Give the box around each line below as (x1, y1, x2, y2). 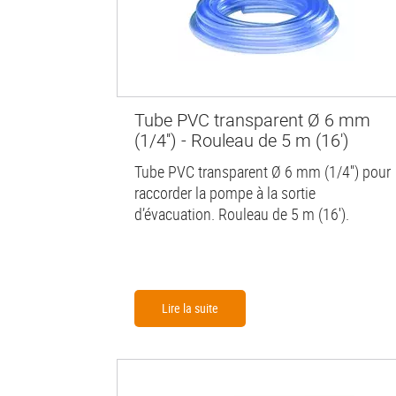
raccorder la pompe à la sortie (134, 181, 316, 203)
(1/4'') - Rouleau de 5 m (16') (134, 128, 349, 153)
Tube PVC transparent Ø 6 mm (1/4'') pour (134, 160, 391, 182)
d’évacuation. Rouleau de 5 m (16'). (134, 202, 349, 225)
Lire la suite (162, 299, 218, 316)
